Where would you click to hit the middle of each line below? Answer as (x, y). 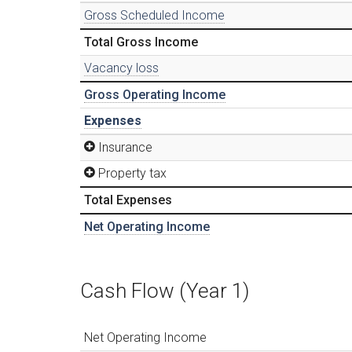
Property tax (132, 173)
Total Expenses (128, 200)
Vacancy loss (121, 68)
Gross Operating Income (155, 94)
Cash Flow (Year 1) (165, 290)
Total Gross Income (141, 42)
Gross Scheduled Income (154, 15)
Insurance (125, 147)
